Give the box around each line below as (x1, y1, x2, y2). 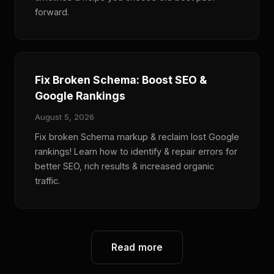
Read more (111, 241, 163, 253)
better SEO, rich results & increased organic (35, 160, 214, 171)
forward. (35, 6, 69, 17)
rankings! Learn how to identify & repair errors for (35, 146, 237, 157)
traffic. (35, 175, 60, 186)
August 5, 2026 (35, 111, 94, 122)
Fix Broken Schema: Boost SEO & (35, 73, 207, 86)
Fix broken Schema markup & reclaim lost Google (35, 131, 239, 142)
